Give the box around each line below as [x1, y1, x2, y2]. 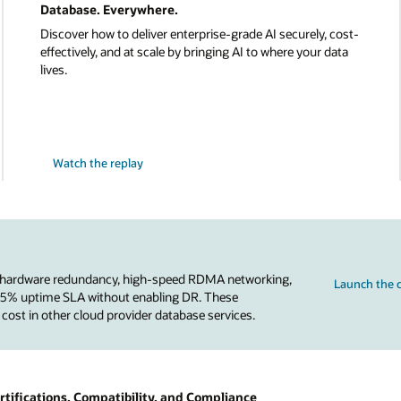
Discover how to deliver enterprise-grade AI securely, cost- [39, 24, 359, 42]
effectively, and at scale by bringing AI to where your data [39, 42, 348, 60]
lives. [39, 60, 67, 78]
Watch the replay [53, 156, 143, 171]
